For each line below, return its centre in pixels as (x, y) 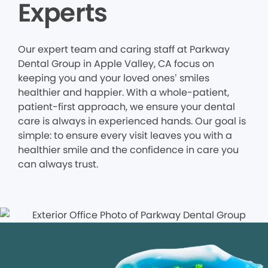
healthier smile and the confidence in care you (128, 150)
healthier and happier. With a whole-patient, (124, 92)
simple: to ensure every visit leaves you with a (125, 135)
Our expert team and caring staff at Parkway (124, 49)
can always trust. (58, 164)
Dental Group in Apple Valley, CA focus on (116, 64)
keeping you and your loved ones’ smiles (114, 78)
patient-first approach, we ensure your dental (127, 107)
